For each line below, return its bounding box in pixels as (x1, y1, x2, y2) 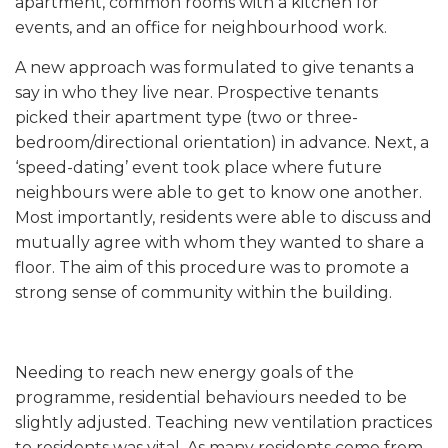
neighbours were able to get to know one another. (15, 183, 422, 203)
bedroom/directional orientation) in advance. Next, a (15, 133, 429, 153)
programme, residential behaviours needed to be (15, 388, 407, 408)
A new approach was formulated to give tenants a (15, 58, 414, 78)
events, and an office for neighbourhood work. (15, 18, 387, 38)
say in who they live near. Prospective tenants (15, 83, 378, 103)
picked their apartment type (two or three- (15, 108, 358, 128)
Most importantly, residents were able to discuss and (15, 208, 432, 228)
